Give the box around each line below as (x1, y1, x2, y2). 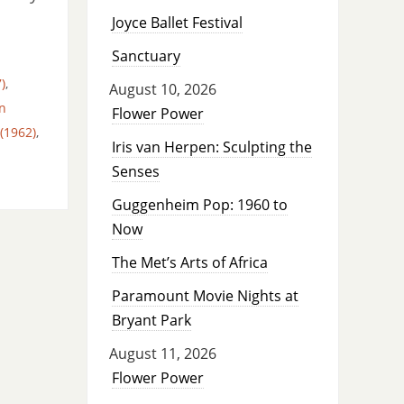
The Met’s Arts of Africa (111, 252, 268, 273)
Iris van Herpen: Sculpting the (111, 137, 312, 158)
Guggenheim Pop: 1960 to (111, 195, 288, 216)
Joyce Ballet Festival (111, 13, 243, 33)
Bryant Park (111, 310, 191, 331)
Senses (111, 161, 160, 182)
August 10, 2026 (108, 79, 216, 100)
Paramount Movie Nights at (111, 286, 298, 307)
